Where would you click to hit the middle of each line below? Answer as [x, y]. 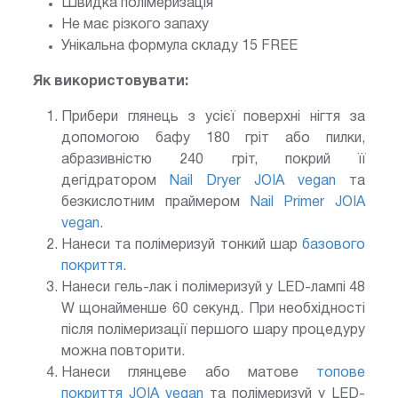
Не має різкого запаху [135, 24]
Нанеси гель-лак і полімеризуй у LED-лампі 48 [213, 287]
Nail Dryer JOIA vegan [253, 181]
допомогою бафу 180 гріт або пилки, [213, 138]
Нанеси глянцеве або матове [189, 373]
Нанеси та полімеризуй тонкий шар [182, 245]
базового [334, 245]
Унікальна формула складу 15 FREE [179, 46]
